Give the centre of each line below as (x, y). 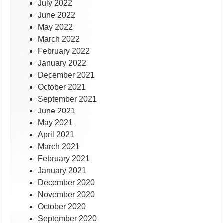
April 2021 (56, 135)
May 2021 (55, 123)
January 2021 (62, 171)
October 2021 (62, 87)
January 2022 (62, 63)
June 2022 (56, 15)
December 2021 (66, 75)
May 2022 (55, 27)
